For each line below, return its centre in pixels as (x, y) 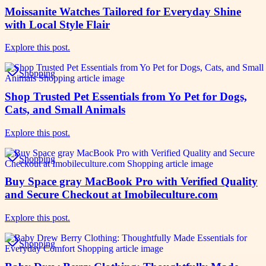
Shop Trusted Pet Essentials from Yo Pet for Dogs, (126, 96)
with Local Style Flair (57, 24)
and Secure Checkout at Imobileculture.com (111, 195)
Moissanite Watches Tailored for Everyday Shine (123, 11)
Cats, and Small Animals (65, 109)
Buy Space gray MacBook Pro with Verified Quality (131, 182)
